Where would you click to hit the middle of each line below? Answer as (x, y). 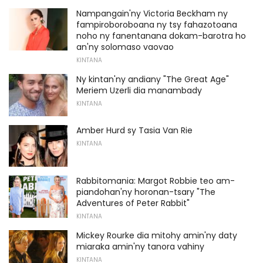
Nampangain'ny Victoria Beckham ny (152, 13)
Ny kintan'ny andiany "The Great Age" (153, 79)
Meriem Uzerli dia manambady (139, 90)
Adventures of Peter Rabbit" (133, 203)
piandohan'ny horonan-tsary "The (146, 192)
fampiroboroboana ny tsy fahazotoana (157, 24)
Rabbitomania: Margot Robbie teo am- (156, 181)
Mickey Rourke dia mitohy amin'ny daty (157, 236)
